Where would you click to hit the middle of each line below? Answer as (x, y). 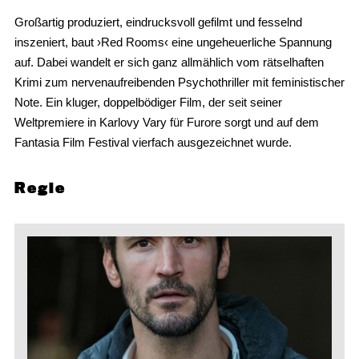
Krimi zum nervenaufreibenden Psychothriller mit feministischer (179, 83)
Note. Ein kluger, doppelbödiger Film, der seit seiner (148, 103)
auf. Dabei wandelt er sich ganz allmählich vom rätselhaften (169, 63)
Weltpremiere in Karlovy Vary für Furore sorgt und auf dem (166, 123)
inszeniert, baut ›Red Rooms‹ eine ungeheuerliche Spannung (173, 42)
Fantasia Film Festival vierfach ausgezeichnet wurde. (153, 143)
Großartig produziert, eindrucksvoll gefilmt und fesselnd (158, 22)
